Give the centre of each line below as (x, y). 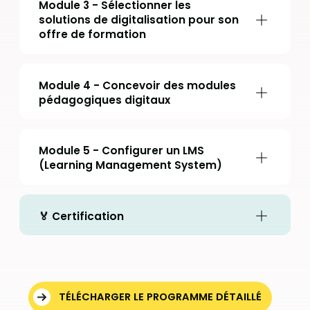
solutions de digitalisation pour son (139, 20)
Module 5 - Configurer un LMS (121, 151)
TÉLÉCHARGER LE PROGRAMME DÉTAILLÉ (161, 297)
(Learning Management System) (130, 165)
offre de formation (92, 35)
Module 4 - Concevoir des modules (137, 85)
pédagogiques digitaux (104, 100)
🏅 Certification (81, 216)
